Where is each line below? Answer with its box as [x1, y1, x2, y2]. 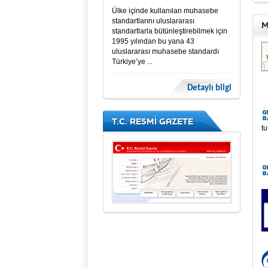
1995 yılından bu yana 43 [112, 37, 194, 45]
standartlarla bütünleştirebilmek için [112, 27, 227, 35]
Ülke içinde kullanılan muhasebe [112, 7, 218, 15]
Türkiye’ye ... [112, 57, 153, 66]
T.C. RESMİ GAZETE [112, 115, 193, 127]
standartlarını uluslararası [112, 17, 194, 25]
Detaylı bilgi [187, 84, 232, 93]
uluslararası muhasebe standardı [112, 47, 219, 56]
